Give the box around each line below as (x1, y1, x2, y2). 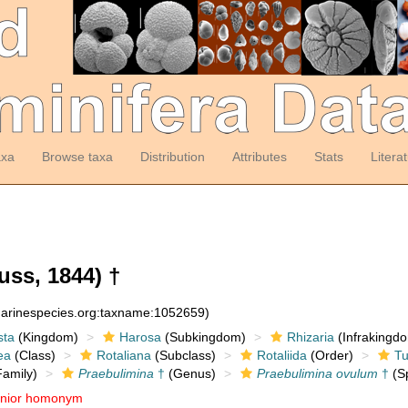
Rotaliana (96, 348, 151, 362)
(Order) (306, 348, 353, 362)
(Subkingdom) (160, 330, 246, 344)
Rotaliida (256, 348, 307, 362)
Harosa (118, 330, 161, 344)
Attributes (231, 149, 287, 164)
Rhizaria (286, 330, 334, 344)
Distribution (139, 149, 205, 164)
